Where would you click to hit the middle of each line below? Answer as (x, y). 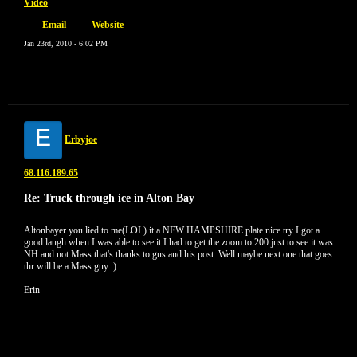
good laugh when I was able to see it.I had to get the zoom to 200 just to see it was (178, 242)
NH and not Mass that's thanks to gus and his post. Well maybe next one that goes (178, 254)
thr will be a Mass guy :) (70, 266)
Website (108, 25)
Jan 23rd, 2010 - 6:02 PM (66, 43)
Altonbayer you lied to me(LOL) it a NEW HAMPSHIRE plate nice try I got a (172, 230)
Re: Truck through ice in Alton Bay (109, 198)
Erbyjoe (81, 139)
